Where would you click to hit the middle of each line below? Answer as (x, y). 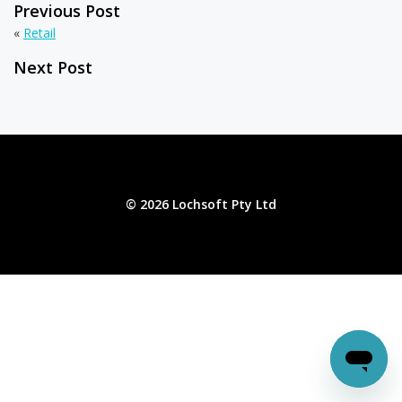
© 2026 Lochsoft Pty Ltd (201, 204)
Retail (39, 33)
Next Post (53, 67)
